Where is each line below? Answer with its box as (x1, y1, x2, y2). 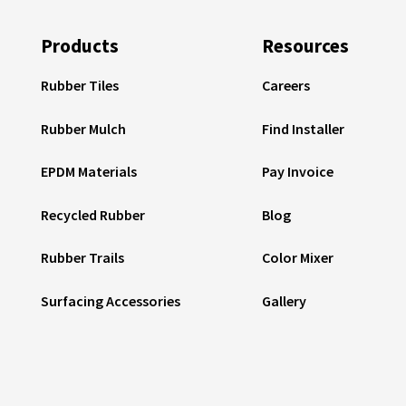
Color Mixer (261, 248, 333, 266)
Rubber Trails (41, 248, 125, 266)
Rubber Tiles (41, 76, 120, 94)
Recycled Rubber (41, 205, 146, 224)
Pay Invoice (261, 162, 333, 180)
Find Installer (261, 119, 344, 138)
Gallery (261, 291, 306, 310)
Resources (261, 34, 349, 58)
